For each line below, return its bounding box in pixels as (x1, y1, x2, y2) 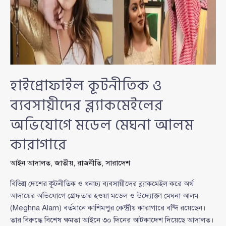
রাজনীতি (77, 158, 101, 167)
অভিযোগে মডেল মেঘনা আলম (10, 112, 193, 137)
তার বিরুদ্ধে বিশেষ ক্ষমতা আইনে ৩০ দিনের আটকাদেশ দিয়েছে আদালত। (10, 215, 214, 224)
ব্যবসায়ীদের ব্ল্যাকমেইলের (10, 93, 163, 118)
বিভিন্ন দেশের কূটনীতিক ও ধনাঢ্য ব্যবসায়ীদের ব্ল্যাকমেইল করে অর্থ (10, 179, 194, 188)
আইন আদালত (10, 158, 50, 167)
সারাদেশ (105, 158, 130, 167)
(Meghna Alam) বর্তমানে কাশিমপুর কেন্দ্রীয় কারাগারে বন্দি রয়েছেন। (10, 203, 206, 212)
